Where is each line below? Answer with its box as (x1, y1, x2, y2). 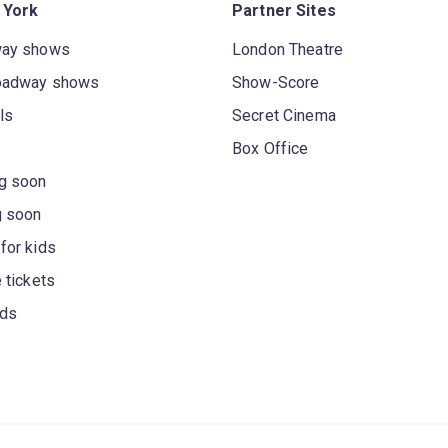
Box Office (231, 138, 309, 158)
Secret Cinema (231, 105, 336, 125)
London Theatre (231, 39, 344, 59)
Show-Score (231, 72, 320, 92)
